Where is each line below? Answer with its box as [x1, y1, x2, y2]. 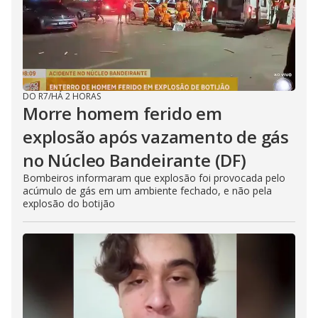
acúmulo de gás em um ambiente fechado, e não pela [23, 184, 272, 197]
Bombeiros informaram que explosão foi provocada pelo [23, 171, 285, 185]
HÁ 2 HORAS [51, 90, 101, 102]
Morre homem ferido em [23, 102, 222, 125]
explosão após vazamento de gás [23, 125, 289, 148]
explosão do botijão [23, 197, 115, 210]
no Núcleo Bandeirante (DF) [23, 148, 246, 172]
